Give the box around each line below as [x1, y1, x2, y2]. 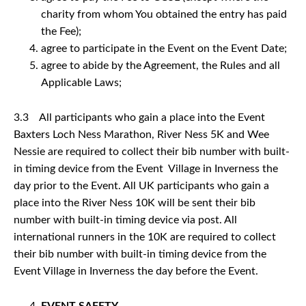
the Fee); [41, 25, 81, 37]
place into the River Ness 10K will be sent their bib [14, 197, 255, 208]
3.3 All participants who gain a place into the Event [14, 111, 265, 123]
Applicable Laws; [41, 76, 122, 88]
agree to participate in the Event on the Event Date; [41, 42, 287, 54]
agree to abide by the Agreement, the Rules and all [41, 59, 280, 71]
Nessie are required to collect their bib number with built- [14, 145, 290, 157]
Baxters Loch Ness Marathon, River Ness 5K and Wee [14, 128, 269, 140]
